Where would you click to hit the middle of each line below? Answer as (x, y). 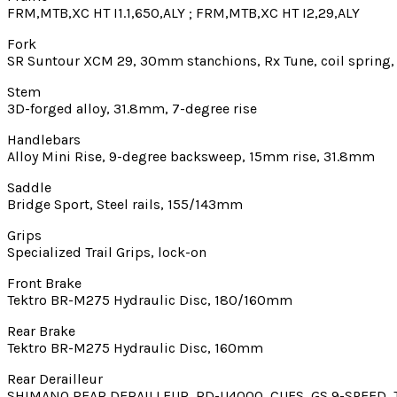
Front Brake (44, 283)
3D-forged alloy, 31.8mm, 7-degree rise (132, 108)
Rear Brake (41, 331)
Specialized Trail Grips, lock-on (107, 252)
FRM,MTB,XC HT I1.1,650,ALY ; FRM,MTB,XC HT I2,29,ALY (183, 12)
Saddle (29, 187)
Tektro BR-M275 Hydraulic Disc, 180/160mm (150, 300)
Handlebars (44, 139)
